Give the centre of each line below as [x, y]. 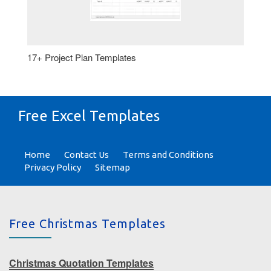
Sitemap [113, 167]
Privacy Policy [53, 167]
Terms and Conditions [168, 155]
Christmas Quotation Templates [81, 263]
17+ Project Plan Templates [82, 57]
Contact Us [87, 155]
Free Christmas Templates [87, 223]
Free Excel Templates [89, 116]
